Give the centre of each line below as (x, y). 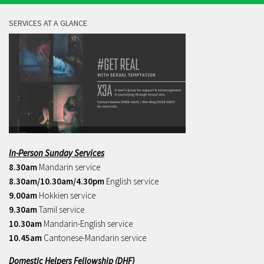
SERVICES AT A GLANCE (48, 23)
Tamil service (61, 210)
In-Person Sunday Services (57, 153)
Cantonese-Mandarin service (94, 238)
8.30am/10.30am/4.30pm (57, 181)
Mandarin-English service (87, 224)
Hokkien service (66, 196)
